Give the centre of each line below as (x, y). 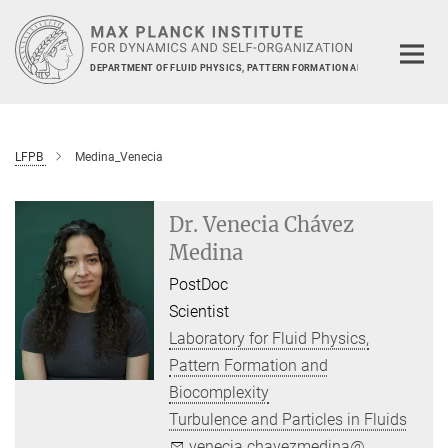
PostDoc (199, 284)
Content (32, 45)
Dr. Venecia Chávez (262, 224)
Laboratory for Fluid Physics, (269, 338)
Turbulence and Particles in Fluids (288, 419)
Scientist (199, 311)
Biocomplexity (219, 392)
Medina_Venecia (119, 156)
